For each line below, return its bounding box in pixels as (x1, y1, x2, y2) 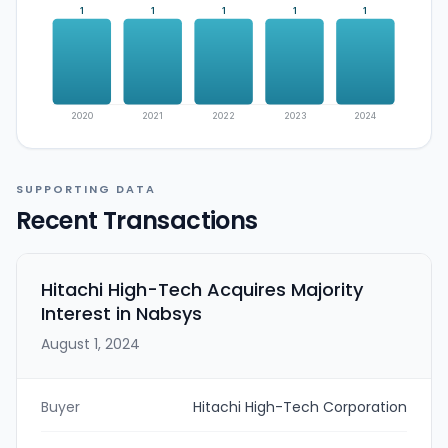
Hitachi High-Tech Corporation (193, 396, 407, 417)
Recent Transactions (16, 203, 258, 237)
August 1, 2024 (41, 333, 140, 354)
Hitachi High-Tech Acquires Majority (41, 276, 363, 302)
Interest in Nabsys (41, 300, 202, 326)
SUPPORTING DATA (16, 180, 156, 197)
